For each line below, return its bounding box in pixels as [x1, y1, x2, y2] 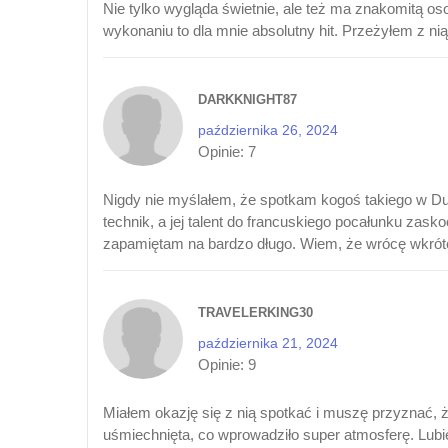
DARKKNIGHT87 [198, 91, 297, 107]
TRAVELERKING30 [198, 304, 313, 320]
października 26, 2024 [198, 121, 338, 138]
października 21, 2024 [198, 334, 338, 351]
